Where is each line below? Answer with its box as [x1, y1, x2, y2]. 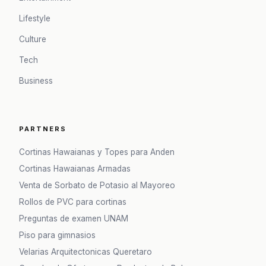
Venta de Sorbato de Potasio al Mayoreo [19, 180, 175, 190]
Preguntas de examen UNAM [19, 213, 128, 223]
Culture [19, 34, 46, 45]
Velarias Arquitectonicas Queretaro [19, 246, 152, 256]
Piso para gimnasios [19, 230, 96, 240]
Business [19, 76, 53, 86]
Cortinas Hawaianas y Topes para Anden [19, 147, 175, 157]
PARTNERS [19, 124, 66, 133]
